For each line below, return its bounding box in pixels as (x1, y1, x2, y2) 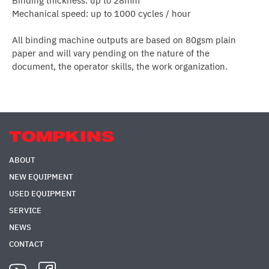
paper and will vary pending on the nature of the (12, 47, 210, 59)
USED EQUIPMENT (9, 189, 76, 199)
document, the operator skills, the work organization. (12, 61, 228, 72)
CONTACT (9, 239, 44, 249)
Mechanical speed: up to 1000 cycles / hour (12, 8, 191, 19)
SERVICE (9, 205, 41, 216)
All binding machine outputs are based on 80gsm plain (12, 34, 236, 46)
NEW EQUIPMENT (9, 172, 73, 182)
